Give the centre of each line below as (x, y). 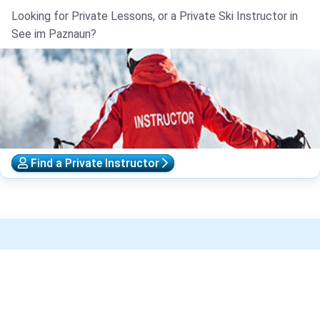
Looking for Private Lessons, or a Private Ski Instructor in (155, 16)
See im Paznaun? (54, 34)
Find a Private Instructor (95, 163)
